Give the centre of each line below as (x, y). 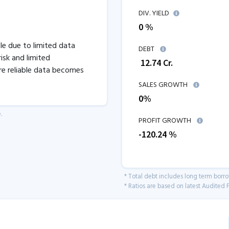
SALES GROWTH (163, 85)
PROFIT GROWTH (166, 121)
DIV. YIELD (154, 14)
